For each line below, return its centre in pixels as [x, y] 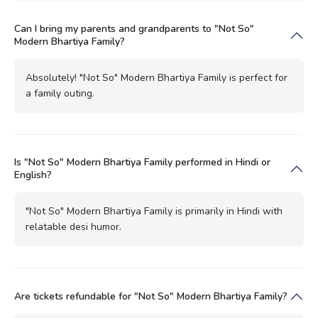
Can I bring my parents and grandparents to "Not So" [134, 28]
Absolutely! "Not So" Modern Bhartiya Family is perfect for [157, 77]
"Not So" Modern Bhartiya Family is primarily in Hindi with [154, 211]
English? [33, 175]
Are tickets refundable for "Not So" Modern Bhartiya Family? [151, 296]
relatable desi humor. [73, 226]
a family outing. [60, 93]
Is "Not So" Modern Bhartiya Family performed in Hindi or [142, 162]
